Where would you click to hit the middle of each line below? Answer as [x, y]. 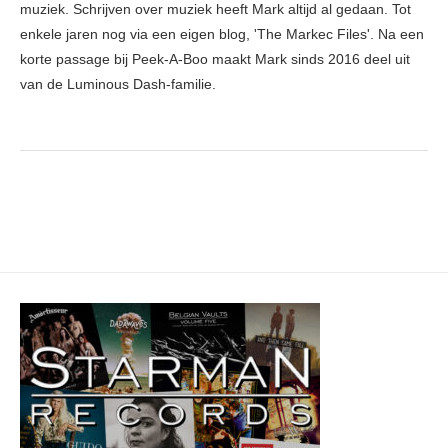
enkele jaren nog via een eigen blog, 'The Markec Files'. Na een [222, 34]
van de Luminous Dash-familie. [118, 84]
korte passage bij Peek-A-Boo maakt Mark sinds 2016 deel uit [215, 59]
